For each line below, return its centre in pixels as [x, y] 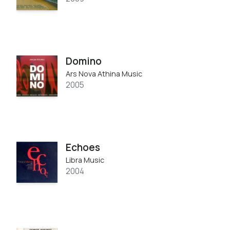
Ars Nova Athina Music [104, 73]
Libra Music [85, 160]
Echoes [83, 147]
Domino [84, 61]
